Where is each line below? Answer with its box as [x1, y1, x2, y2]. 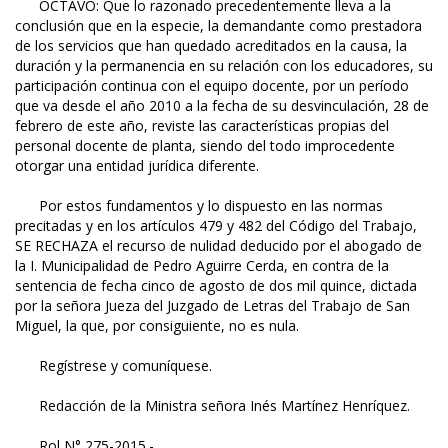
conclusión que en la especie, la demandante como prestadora [15, 16, 422, 36]
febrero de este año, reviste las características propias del [15, 116, 389, 136]
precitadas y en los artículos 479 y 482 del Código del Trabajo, [15, 216, 417, 236]
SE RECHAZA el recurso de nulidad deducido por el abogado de [15, 236, 422, 256]
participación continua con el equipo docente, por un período [15, 76, 409, 96]
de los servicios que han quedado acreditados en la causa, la [15, 36, 407, 56]
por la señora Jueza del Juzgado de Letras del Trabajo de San [15, 296, 410, 316]
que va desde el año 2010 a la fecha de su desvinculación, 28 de [15, 96, 429, 116]
